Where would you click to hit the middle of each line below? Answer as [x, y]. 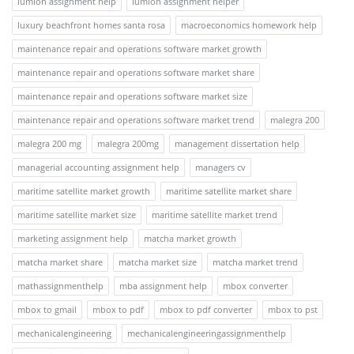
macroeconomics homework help [249, 24]
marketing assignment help [73, 238]
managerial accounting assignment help [98, 167]
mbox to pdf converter [206, 309]
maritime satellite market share [229, 190]
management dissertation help [237, 143]
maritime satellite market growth [84, 190]
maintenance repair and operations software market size [132, 96]
